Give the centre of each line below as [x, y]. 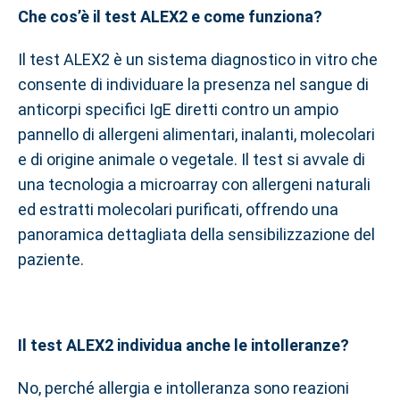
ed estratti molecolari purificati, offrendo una [178, 209]
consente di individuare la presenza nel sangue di [193, 84]
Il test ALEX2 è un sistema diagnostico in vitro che [198, 59]
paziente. [51, 259]
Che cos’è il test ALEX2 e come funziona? [170, 17]
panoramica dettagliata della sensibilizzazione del [196, 234]
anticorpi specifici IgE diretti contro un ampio [178, 109]
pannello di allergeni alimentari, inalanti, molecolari [196, 134]
